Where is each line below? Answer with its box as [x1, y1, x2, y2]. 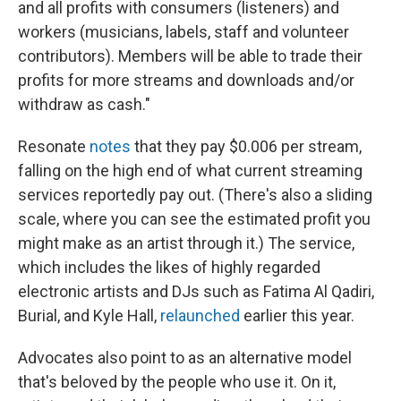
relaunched [160, 306, 240, 326]
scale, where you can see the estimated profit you [18, 209, 371, 229]
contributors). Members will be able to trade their [18, 47, 363, 66]
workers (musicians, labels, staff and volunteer [18, 22, 349, 42]
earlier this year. [240, 306, 354, 326]
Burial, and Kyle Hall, [18, 306, 160, 326]
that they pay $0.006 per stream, [131, 137, 362, 157]
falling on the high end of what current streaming [18, 161, 363, 181]
